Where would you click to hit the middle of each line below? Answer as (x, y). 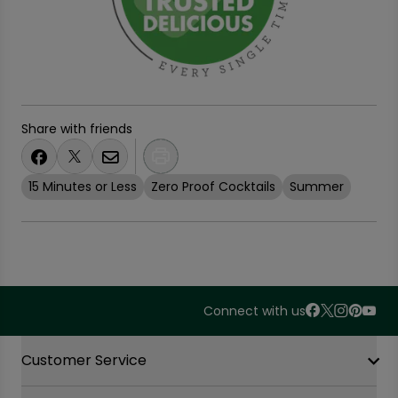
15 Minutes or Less (83, 187)
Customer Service (84, 360)
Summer (317, 187)
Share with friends (77, 129)
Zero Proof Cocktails (213, 187)
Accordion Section (84, 345)
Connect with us (255, 311)
